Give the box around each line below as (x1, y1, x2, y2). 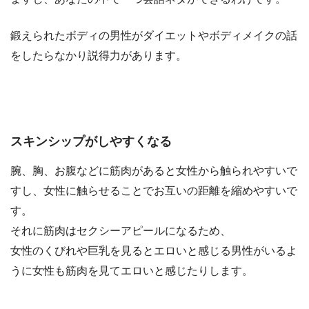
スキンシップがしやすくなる (10, 134, 172, 148)
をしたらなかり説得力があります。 (10, 50, 187, 62)
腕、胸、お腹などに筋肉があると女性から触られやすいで (10, 165, 297, 177)
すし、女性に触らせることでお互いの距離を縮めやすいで (10, 185, 297, 197)
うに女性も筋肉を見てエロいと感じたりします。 (10, 265, 253, 277)
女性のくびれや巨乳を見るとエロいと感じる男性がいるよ (10, 245, 297, 257)
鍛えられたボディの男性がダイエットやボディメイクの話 (10, 30, 297, 42)
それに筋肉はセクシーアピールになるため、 (10, 225, 231, 237)
